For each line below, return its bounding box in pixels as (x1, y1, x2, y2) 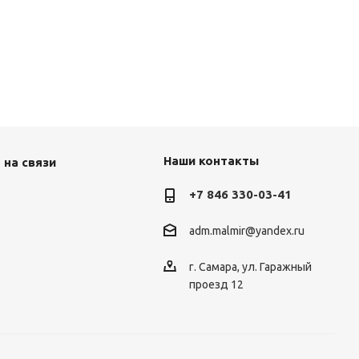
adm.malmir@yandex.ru (188, 224, 305, 238)
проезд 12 (188, 277, 244, 291)
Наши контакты (163, 154, 259, 168)
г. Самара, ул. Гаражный (188, 260, 312, 273)
